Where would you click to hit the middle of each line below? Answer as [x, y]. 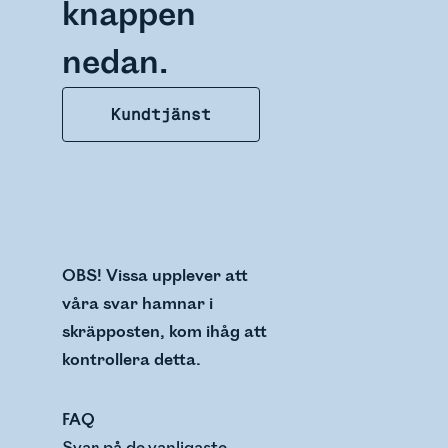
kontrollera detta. [132, 360]
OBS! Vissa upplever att [155, 276]
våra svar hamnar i [138, 304]
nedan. [115, 63]
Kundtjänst [161, 114]
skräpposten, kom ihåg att [165, 332]
